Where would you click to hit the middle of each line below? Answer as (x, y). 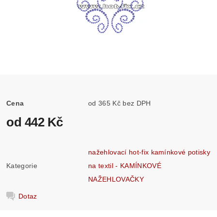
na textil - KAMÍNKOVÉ (125, 165)
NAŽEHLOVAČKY (116, 179)
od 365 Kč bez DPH (137, 103)
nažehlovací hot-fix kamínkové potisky (149, 152)
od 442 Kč (35, 122)
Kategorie (22, 165)
